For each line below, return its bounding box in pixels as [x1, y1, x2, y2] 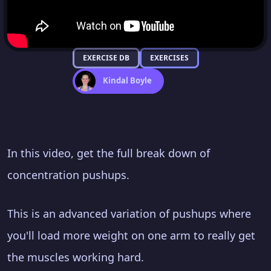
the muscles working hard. [7, 249, 144, 264]
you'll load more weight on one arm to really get [7, 227, 255, 243]
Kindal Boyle [102, 75, 152, 86]
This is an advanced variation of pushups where [7, 206, 251, 221]
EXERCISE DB [82, 53, 129, 63]
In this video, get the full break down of [7, 145, 210, 160]
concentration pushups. [7, 167, 129, 182]
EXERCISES [149, 53, 189, 63]
